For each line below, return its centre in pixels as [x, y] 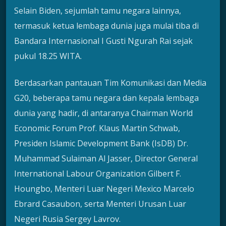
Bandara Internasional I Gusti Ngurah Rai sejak [103, 41]
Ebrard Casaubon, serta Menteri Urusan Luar [100, 204]
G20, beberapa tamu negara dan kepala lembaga [106, 98]
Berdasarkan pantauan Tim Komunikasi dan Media [110, 82]
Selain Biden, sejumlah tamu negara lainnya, [98, 11]
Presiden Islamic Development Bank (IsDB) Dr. [101, 143]
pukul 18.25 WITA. [48, 56]
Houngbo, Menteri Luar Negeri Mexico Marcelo [104, 188]
